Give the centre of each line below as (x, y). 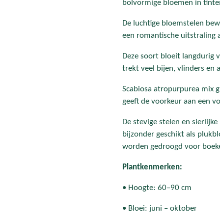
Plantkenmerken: (152, 167)
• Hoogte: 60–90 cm (157, 188)
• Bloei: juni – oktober (160, 208)
